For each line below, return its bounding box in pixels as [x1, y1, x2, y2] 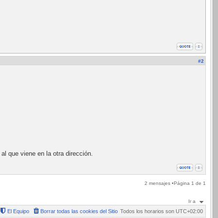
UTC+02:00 [176, 208, 203, 214]
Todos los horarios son [120, 208, 176, 214]
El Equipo [7, 208, 29, 214]
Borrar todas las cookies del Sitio [40, 208, 118, 214]
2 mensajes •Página [145, 181, 191, 186]
